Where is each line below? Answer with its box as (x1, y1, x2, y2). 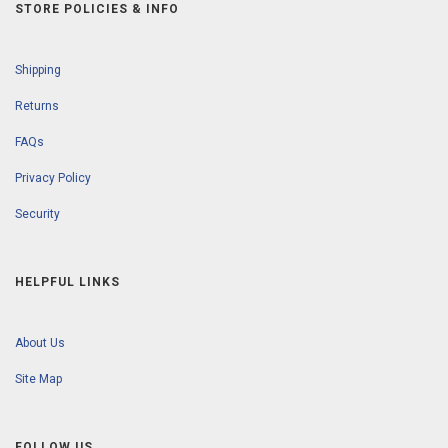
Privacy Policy (15, 171, 91, 186)
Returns (15, 99, 59, 114)
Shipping (15, 63, 61, 78)
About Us (15, 336, 65, 351)
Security (15, 207, 60, 222)
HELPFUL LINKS (15, 275, 120, 290)
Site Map (15, 372, 62, 387)
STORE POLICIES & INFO (15, 2, 179, 17)
